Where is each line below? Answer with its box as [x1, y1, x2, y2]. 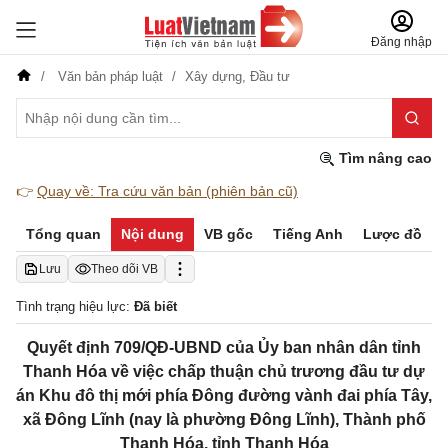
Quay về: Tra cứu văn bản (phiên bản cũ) [37, 183, 298, 199]
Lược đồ [363, 226, 422, 242]
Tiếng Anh [273, 226, 343, 242]
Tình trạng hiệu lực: [16, 299, 134, 314]
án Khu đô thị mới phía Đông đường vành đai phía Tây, [16, 387, 432, 404]
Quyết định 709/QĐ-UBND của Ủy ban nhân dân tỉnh [27, 339, 421, 356]
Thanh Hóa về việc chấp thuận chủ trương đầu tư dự [23, 363, 425, 380]
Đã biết [134, 299, 177, 314]
